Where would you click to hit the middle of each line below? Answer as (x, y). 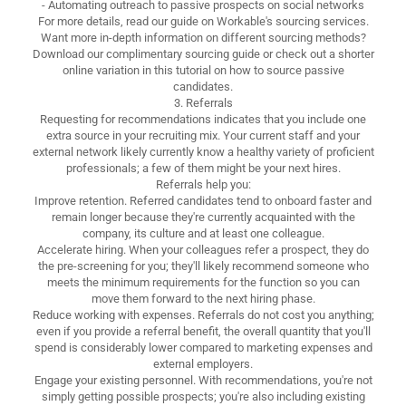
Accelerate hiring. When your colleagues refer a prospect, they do (203, 249)
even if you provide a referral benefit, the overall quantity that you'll (203, 331)
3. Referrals (203, 102)
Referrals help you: (203, 184)
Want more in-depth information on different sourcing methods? (203, 37)
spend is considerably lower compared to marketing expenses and (203, 347)
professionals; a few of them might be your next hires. (203, 168)
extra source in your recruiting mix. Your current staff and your (203, 135)
